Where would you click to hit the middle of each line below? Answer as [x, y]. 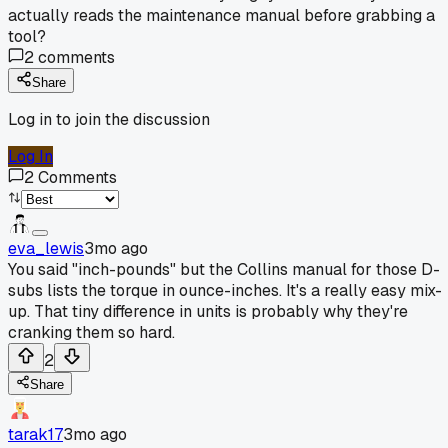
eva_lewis [46, 248]
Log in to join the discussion [109, 119]
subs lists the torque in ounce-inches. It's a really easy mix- [225, 290]
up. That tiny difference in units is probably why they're [208, 311]
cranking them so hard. [91, 332]
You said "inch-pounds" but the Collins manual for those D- [224, 269]
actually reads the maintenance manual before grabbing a [221, 15]
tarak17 [35, 434]
